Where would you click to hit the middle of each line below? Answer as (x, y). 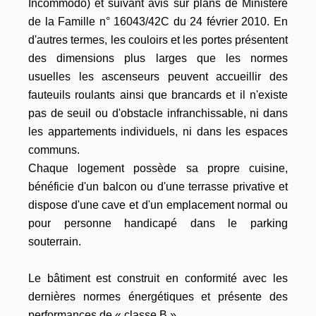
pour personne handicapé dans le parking (158, 223)
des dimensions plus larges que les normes (158, 58)
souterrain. (55, 242)
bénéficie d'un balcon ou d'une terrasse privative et (158, 187)
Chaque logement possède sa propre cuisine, (158, 168)
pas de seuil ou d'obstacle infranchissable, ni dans (158, 113)
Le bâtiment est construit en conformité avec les (158, 278)
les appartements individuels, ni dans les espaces (158, 132)
